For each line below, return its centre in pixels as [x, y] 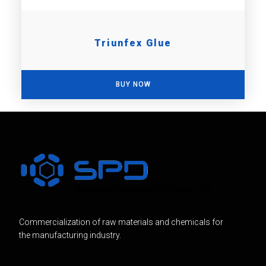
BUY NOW [133, 84]
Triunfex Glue [133, 43]
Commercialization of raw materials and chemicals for [121, 222]
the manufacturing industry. [70, 235]
